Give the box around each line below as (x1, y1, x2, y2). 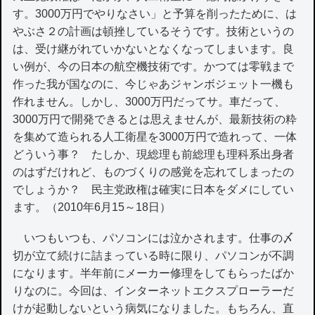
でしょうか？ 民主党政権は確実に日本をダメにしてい (13, 184, 295, 196)
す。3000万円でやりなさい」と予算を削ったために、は (13, 8, 297, 20)
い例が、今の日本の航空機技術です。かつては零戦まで (13, 60, 295, 73)
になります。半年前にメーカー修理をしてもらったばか (13, 267, 295, 280)
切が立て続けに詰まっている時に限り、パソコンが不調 (13, 250, 295, 262)
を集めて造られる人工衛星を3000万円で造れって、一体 (13, 131, 297, 143)
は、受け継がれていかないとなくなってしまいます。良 (13, 43, 295, 56)
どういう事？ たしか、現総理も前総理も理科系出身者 (13, 148, 295, 161)
